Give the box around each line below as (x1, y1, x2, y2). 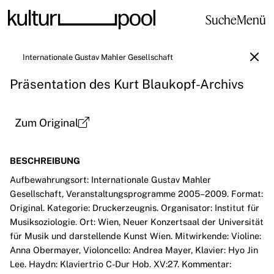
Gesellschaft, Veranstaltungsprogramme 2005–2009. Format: (10, 188, 263, 199)
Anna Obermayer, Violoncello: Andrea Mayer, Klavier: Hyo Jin (10, 244, 258, 255)
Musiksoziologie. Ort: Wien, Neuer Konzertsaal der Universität (10, 216, 264, 227)
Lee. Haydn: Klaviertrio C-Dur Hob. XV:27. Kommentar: (10, 258, 231, 269)
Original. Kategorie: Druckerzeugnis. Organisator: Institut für (10, 202, 259, 213)
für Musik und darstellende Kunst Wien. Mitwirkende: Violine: (10, 230, 261, 241)
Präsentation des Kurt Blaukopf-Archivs (10, 76, 244, 92)
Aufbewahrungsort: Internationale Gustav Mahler (10, 174, 211, 185)
